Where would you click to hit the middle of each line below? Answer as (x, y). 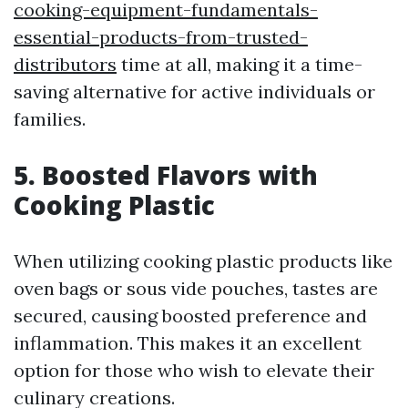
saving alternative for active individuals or (194, 92)
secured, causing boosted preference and (190, 316)
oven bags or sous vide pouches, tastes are (196, 289)
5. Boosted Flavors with (166, 175)
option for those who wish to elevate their (194, 371)
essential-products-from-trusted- (161, 37)
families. (50, 119)
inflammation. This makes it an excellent (188, 343)
